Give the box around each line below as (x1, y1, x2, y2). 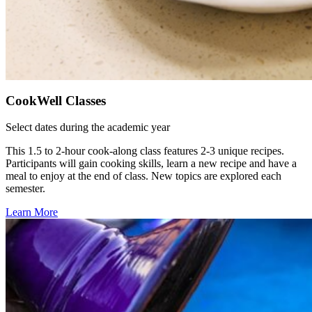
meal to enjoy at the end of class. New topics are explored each (6, 170, 281, 182)
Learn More (6, 206, 58, 219)
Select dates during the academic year (6, 121, 170, 134)
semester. (6, 182, 45, 195)
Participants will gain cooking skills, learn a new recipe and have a (6, 157, 297, 170)
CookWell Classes (6, 93, 106, 108)
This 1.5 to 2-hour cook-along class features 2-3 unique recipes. (6, 145, 284, 157)
